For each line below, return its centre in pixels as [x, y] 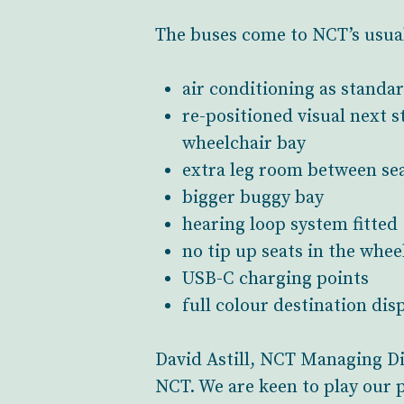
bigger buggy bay [253, 198]
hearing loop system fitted [290, 225]
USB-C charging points [275, 280]
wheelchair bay [244, 144]
